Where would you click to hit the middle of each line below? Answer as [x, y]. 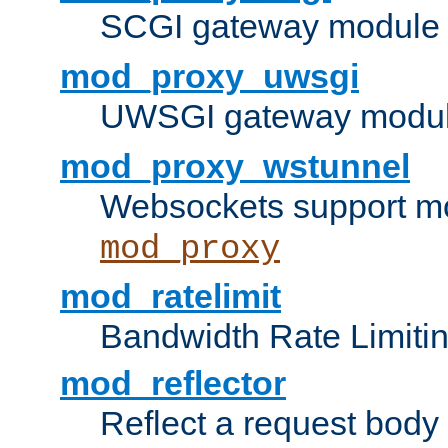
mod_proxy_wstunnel [235, 166]
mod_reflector [173, 383]
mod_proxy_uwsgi [209, 76]
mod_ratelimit [170, 296]
